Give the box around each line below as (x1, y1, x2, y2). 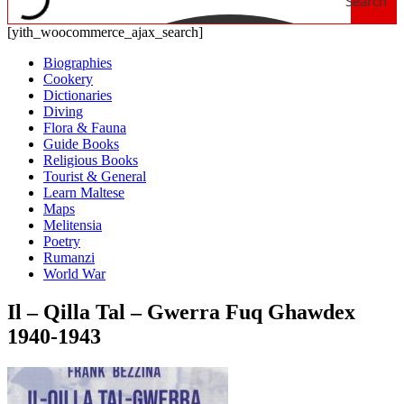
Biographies (43, 55, 112, 70)
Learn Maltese (43, 185, 124, 200)
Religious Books (43, 152, 138, 168)
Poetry (43, 234, 80, 249)
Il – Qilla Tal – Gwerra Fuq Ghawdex (7, 299, 355, 324)
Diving (43, 104, 83, 119)
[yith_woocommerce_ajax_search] (7, 24, 203, 40)
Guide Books (43, 136, 119, 151)
